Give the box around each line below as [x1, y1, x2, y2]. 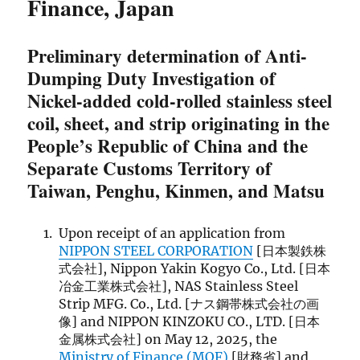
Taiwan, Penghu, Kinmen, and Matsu [27, 177, 325, 205]
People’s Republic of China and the [27, 132, 309, 160]
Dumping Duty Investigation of [27, 64, 276, 92]
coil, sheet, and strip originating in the [27, 109, 330, 137]
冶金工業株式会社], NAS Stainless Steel [58, 278, 298, 295]
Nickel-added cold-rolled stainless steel [27, 87, 333, 115]
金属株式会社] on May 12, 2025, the [58, 331, 277, 348]
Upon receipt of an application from [58, 225, 285, 242]
